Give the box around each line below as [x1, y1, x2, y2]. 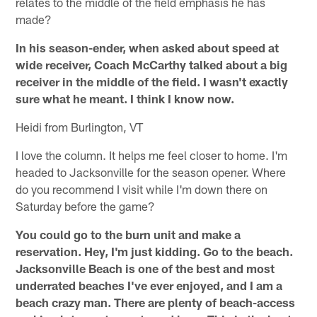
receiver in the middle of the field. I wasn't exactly [16, 74, 289, 89]
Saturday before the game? [16, 199, 156, 214]
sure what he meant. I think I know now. [16, 91, 235, 106]
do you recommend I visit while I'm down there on [16, 182, 268, 197]
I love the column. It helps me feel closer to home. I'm [16, 148, 288, 163]
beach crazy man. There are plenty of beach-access [16, 295, 296, 310]
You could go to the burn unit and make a [16, 227, 241, 242]
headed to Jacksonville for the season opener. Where [16, 165, 287, 180]
